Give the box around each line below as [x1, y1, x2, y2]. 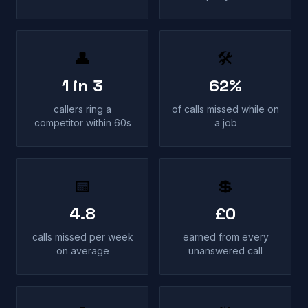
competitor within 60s [34, 117, 131, 129]
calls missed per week [32, 231, 133, 243]
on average [56, 245, 109, 256]
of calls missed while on [172, 103, 279, 115]
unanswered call [188, 245, 263, 256]
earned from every [182, 231, 269, 243]
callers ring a [54, 103, 111, 115]
